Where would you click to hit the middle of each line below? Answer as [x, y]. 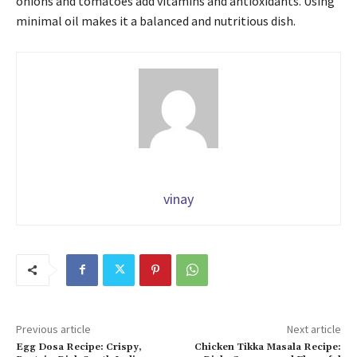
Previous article [53, 329]
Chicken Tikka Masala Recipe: [267, 347]
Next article [314, 329]
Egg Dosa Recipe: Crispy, [79, 347]
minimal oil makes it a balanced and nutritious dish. [156, 20]
